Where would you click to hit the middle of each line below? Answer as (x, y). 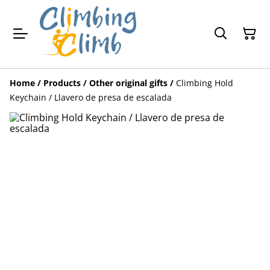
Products (62, 83)
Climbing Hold (205, 83)
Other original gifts (128, 83)
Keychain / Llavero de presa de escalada (91, 97)
